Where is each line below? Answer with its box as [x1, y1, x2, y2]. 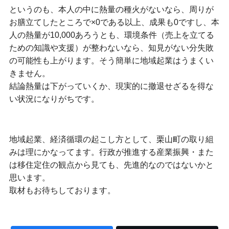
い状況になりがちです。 [9, 94, 99, 104]
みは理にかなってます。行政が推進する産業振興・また [9, 147, 214, 156]
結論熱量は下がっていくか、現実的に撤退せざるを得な [9, 81, 214, 91]
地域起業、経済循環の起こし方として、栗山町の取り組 [9, 134, 214, 144]
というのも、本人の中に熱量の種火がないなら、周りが [9, 5, 214, 14]
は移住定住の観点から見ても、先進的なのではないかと [9, 159, 214, 169]
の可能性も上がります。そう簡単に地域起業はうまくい [9, 56, 214, 65]
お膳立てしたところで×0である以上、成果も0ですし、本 [9, 17, 219, 27]
